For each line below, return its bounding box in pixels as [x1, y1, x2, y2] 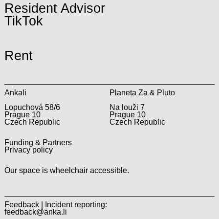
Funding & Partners [4, 138, 72, 147]
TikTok [4, 14, 43, 29]
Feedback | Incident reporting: [4, 200, 107, 209]
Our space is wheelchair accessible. [4, 166, 129, 175]
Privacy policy [4, 146, 53, 154]
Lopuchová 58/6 [4, 103, 60, 112]
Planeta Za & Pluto [109, 88, 175, 97]
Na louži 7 [109, 103, 145, 112]
